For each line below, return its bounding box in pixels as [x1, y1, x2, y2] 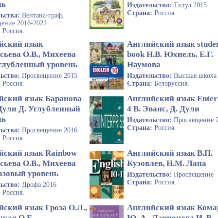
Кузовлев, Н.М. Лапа [127, 159, 207, 168]
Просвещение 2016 [22, 127, 77, 134]
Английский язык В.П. [127, 148, 213, 158]
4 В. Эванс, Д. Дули [127, 104, 200, 114]
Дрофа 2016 [22, 181, 56, 189]
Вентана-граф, [22, 11, 64, 19]
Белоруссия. [154, 80, 190, 88]
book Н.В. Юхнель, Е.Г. [127, 50, 214, 59]
